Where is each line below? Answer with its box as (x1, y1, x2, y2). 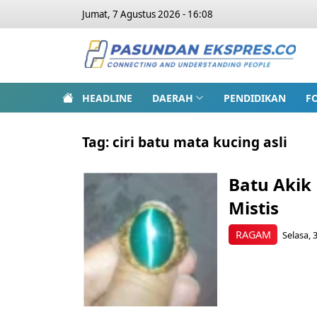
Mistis (229, 196, 279, 219)
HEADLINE (82, 91, 132, 105)
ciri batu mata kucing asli (113, 132, 287, 151)
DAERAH (152, 91, 193, 105)
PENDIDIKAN (223, 91, 286, 105)
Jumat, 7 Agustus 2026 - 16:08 (82, 8, 213, 21)
